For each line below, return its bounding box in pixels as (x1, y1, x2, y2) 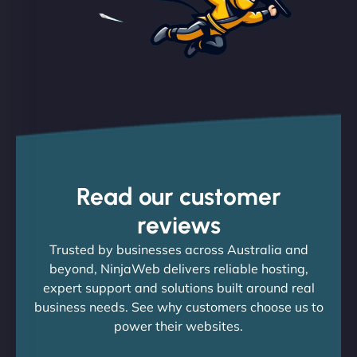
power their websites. (114, 317, 243, 334)
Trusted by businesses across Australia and (49, 241, 308, 257)
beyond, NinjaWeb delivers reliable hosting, (49, 260, 308, 277)
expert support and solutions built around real (42, 279, 315, 296)
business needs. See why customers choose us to (33, 298, 324, 315)
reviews (136, 210, 221, 240)
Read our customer (76, 181, 281, 211)
